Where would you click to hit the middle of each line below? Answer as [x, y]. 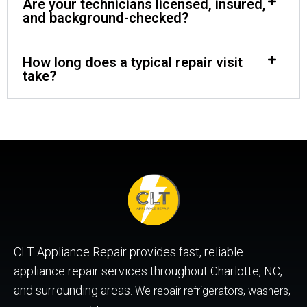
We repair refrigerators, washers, [213, 291]
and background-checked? [106, 17]
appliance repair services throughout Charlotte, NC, [148, 271]
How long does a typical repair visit [133, 62]
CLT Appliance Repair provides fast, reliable [128, 251]
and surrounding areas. [74, 290]
